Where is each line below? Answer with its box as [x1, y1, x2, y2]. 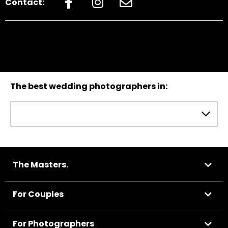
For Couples [13, 188, 64, 201]
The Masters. [13, 159, 68, 171]
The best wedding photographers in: [10, 80, 167, 93]
